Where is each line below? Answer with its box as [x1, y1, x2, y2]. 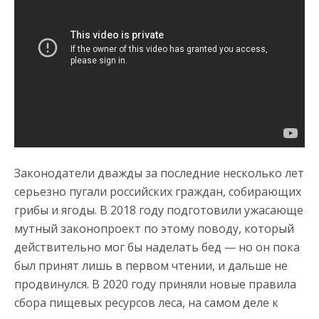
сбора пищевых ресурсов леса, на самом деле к [14, 295, 278, 310]
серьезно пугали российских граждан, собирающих [14, 184, 301, 199]
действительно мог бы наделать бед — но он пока [14, 239, 300, 255]
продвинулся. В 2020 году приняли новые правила [14, 276, 296, 292]
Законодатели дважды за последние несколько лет [14, 165, 304, 181]
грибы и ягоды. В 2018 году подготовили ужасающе [14, 202, 303, 218]
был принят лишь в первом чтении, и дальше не [14, 258, 288, 273]
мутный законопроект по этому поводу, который [14, 221, 294, 236]
